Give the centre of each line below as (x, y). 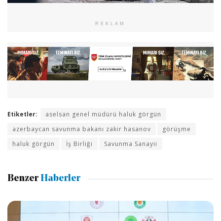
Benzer (23, 179)
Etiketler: (22, 114)
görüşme (177, 129)
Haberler (59, 179)
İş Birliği (79, 144)
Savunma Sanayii (131, 144)
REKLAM (110, 24)
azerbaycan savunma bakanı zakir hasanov (82, 129)
